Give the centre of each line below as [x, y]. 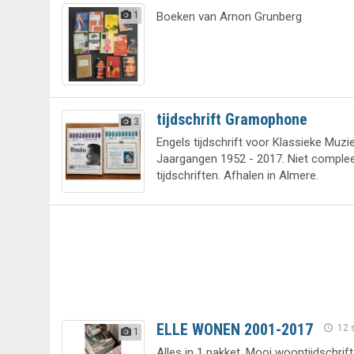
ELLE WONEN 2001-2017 [234, 330]
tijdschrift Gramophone [232, 120]
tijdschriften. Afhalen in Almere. [237, 176]
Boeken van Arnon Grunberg [229, 16]
